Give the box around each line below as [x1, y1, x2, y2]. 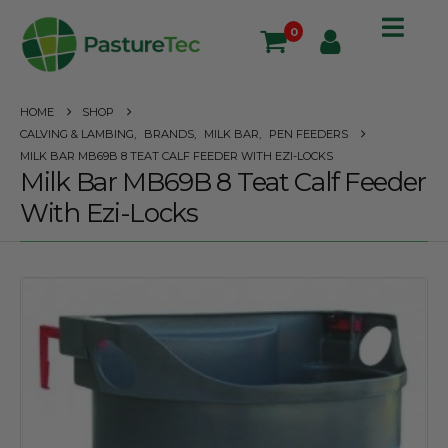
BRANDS [144, 126, 194, 141]
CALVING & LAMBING [20, 126, 134, 141]
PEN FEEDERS [269, 126, 348, 141]
